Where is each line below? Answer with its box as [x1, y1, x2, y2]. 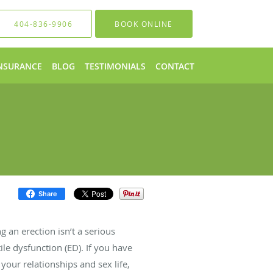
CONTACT [155, 60, 194, 72]
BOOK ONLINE [115, 18, 173, 29]
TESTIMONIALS [85, 60, 146, 72]
